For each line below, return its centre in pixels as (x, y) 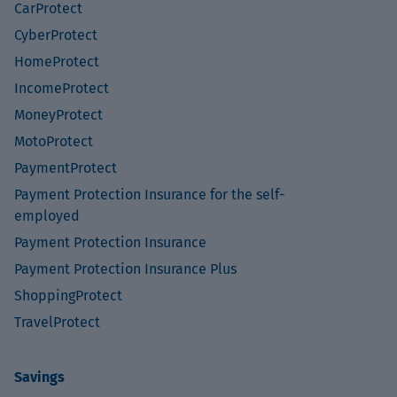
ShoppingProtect (68, 296)
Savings (39, 377)
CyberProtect (56, 35)
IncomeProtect (62, 88)
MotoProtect (54, 141)
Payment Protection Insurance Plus (125, 269)
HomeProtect (57, 62)
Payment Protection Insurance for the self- (149, 195)
